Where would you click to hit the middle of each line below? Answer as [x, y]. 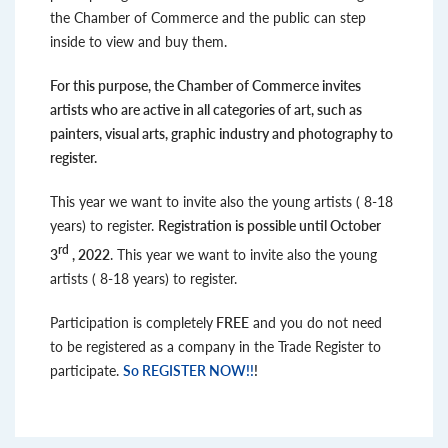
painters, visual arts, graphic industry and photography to [221, 133]
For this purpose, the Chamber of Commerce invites [205, 85]
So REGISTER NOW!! [188, 370]
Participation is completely [131, 322]
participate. [86, 370]
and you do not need [315, 322]
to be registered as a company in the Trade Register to [215, 346]
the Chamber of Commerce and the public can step [208, 17]
